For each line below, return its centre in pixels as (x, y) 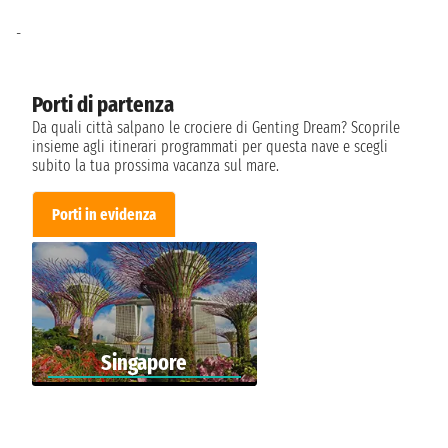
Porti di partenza (103, 105)
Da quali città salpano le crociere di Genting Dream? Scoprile (216, 128)
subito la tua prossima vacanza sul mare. (155, 166)
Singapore (144, 362)
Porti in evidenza (104, 215)
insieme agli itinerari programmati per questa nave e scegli (210, 147)
